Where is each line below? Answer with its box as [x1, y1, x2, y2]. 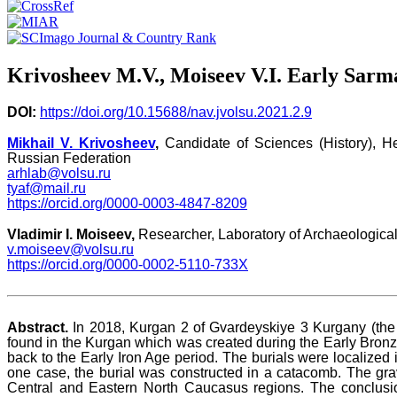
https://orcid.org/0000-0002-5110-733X [7, 257, 248, 273]
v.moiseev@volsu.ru [7, 242, 134, 258]
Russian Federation [7, 151, 131, 167]
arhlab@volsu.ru [7, 166, 111, 182]
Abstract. [7, 320, 68, 336]
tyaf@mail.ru [7, 181, 86, 197]
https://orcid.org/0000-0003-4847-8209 [7, 196, 247, 212]
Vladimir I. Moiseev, [7, 227, 135, 243]
